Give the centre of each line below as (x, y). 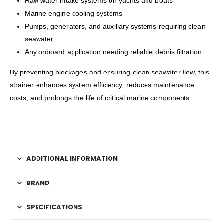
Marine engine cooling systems (73, 13)
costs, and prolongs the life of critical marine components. (101, 97)
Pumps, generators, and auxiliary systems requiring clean (115, 26)
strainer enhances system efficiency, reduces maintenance (102, 85)
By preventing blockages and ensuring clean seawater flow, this (110, 72)
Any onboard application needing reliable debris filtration (113, 52)
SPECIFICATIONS (54, 207)
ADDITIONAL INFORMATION (72, 158)
